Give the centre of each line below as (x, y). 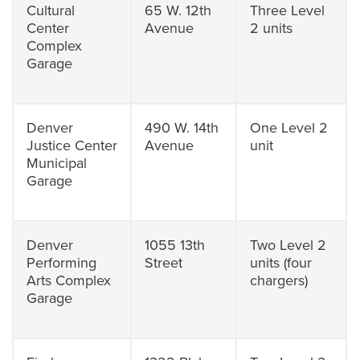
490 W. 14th (182, 128)
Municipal (57, 163)
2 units (272, 28)
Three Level (288, 10)
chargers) (279, 280)
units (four (281, 263)
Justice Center (72, 145)
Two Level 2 (288, 245)
